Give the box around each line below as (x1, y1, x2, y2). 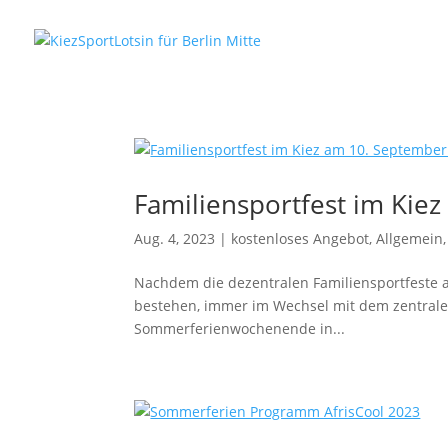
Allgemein (376, 229, 444, 248)
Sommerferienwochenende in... (134, 319, 346, 338)
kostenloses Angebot (231, 229, 370, 248)
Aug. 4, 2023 (134, 229, 216, 248)
